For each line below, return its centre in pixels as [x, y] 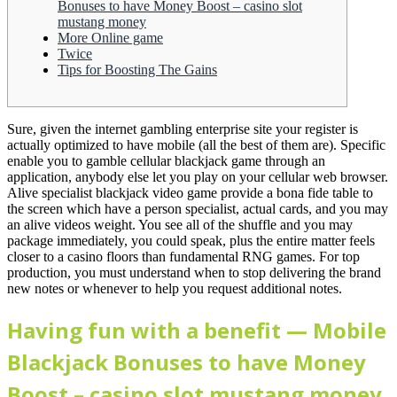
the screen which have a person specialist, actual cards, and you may [198, 209]
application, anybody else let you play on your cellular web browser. [198, 177]
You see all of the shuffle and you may [245, 225]
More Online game [110, 38]
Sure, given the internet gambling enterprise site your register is [183, 129]
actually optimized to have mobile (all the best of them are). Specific [196, 145]
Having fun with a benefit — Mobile [197, 331]
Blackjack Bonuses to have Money [187, 362]
